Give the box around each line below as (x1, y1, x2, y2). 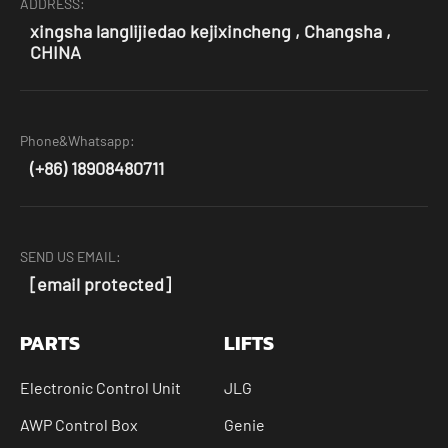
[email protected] (30, 273, 171, 296)
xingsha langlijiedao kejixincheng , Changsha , (30, 20, 391, 43)
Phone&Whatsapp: (20, 132, 135, 150)
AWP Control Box (20, 415, 138, 435)
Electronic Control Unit (20, 378, 181, 398)
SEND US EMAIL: (20, 248, 121, 266)
